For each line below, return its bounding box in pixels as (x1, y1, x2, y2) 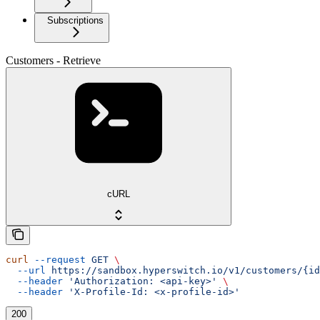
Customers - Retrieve (6, 54, 101, 67)
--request (29, 254, 86, 266)
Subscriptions (47, 15, 104, 26)
